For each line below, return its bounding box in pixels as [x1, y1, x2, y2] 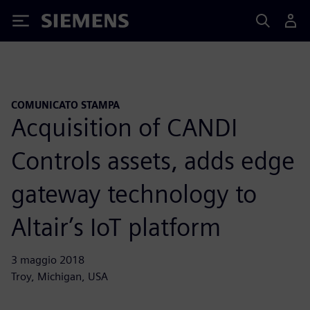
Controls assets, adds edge [11, 145, 295, 176]
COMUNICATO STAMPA [11, 99, 120, 111]
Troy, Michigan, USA [11, 269, 108, 283]
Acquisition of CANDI [11, 111, 237, 143]
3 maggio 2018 [11, 253, 84, 266]
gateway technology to [11, 178, 257, 209]
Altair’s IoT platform [11, 211, 221, 242]
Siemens [42, 16, 87, 30]
